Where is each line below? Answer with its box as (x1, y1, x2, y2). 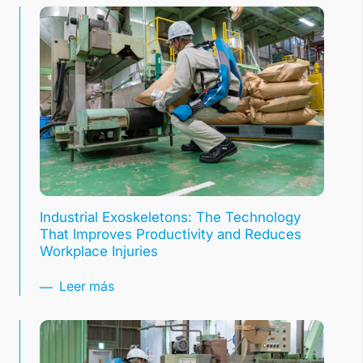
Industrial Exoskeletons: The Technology (40, 209, 301, 226)
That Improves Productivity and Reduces (40, 226, 301, 243)
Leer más (56, 278, 114, 295)
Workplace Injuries (40, 243, 158, 260)
